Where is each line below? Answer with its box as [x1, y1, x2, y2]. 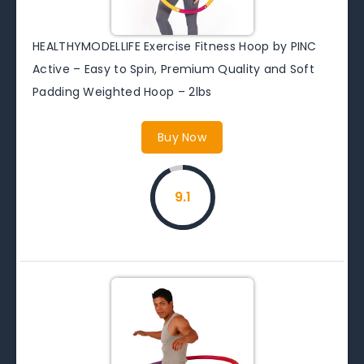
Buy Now [157, 128, 207, 145]
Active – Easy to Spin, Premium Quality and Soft [32, 60, 315, 77]
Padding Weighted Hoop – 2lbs [32, 83, 212, 100]
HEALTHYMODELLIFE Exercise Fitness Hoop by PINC [32, 37, 317, 54]
